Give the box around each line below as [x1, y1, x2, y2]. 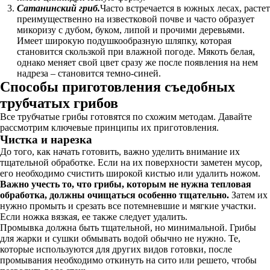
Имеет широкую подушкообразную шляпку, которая [17, 36, 231, 46]
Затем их [229, 190, 268, 200]
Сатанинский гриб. [17, 3, 100, 13]
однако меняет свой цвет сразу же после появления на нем [17, 57, 258, 67]
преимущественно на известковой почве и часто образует [17, 14, 254, 24]
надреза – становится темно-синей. [17, 68, 161, 78]
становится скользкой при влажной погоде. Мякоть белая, [17, 46, 255, 57]
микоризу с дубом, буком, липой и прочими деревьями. [17, 25, 245, 35]
